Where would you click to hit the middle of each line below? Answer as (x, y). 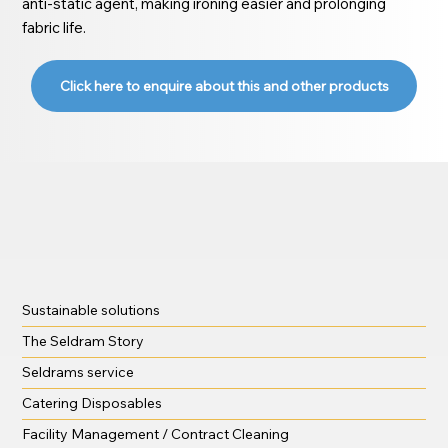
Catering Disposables (92, 402)
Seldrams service (78, 371)
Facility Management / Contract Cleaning (156, 433)
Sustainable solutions (91, 309)
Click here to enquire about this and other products (224, 85)
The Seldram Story (83, 340)
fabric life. (54, 27)
